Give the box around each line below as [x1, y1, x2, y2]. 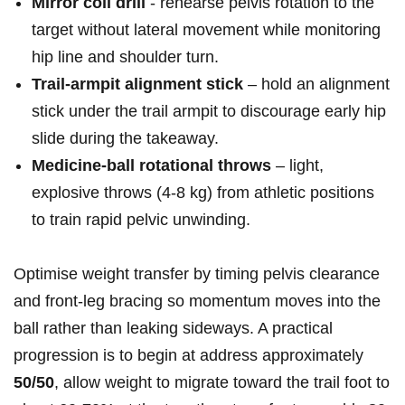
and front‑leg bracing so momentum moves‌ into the [14, 292, 381, 311]
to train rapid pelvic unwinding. [32, 211, 250, 230]
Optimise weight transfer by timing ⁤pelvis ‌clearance [14, 265, 380, 284]
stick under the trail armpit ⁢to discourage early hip [32, 102, 386, 121]
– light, [271, 156, 324, 175]
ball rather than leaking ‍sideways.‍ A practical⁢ [14, 319, 333, 338]
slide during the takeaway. [32, 129, 219, 148]
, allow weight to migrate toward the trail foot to [54, 373, 390, 392]
